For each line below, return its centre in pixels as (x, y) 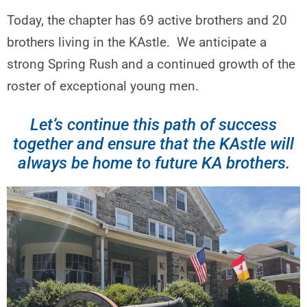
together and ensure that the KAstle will (153, 144)
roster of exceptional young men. (103, 86)
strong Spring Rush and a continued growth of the (151, 64)
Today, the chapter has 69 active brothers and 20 (147, 21)
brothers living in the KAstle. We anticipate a (137, 42)
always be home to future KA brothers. (153, 163)
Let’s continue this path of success (153, 125)
